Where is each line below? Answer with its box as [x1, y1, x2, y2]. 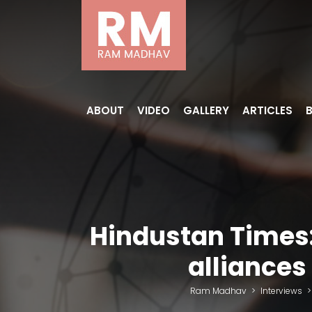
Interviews [260, 285, 302, 297]
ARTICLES [242, 103, 292, 118]
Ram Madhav [190, 285, 247, 297]
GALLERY [183, 103, 229, 118]
